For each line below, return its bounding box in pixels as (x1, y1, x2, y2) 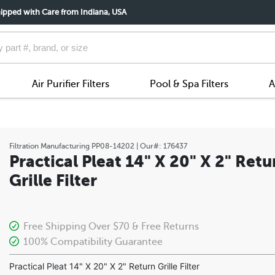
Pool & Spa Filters (149, 78, 228, 90)
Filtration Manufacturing (9, 141, 90, 150)
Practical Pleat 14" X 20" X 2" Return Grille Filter (9, 260, 199, 271)
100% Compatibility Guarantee (21, 236, 163, 247)
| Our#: (134, 141, 163, 150)
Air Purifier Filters (31, 78, 109, 90)
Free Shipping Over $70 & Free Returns (21, 220, 199, 232)
